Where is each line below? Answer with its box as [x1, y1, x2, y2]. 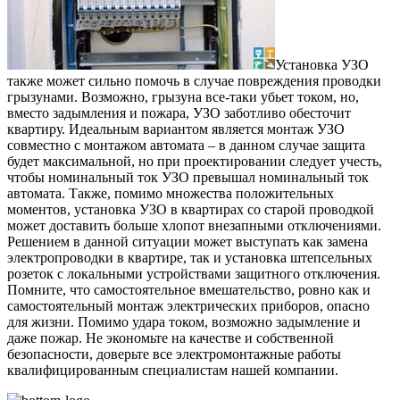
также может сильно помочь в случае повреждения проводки [7, 73, 381, 89]
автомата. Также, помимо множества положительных [7, 186, 334, 202]
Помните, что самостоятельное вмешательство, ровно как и [7, 282, 371, 298]
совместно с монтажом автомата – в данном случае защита [7, 137, 365, 154]
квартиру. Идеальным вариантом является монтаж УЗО [7, 121, 345, 137]
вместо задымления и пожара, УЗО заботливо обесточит [7, 105, 351, 121]
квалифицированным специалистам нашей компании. [7, 362, 338, 379]
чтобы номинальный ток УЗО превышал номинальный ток [7, 170, 369, 186]
